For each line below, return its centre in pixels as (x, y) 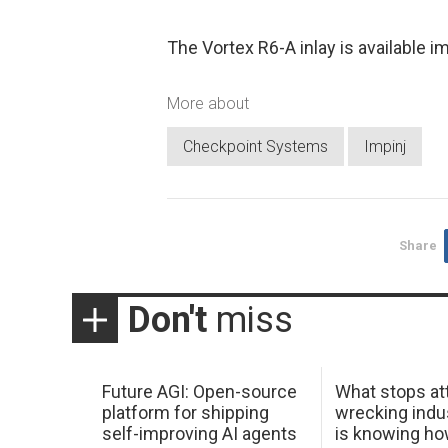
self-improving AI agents (199, 433)
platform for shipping (185, 412)
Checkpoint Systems (255, 147)
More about (208, 103)
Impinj (385, 147)
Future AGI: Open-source (199, 391)
